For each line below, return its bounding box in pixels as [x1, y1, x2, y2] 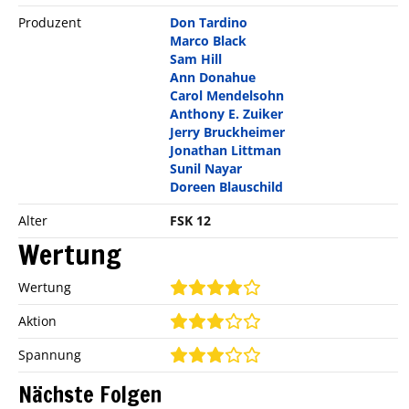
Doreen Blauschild [170, 178, 284, 196]
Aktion [18, 312, 57, 330]
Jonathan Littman [170, 142, 282, 160]
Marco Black [170, 32, 247, 50]
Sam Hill [170, 50, 223, 68]
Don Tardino [170, 14, 248, 32]
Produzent [18, 14, 81, 32]
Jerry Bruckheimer [170, 123, 286, 142]
